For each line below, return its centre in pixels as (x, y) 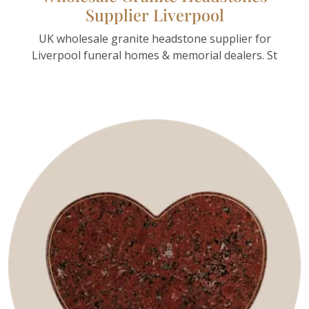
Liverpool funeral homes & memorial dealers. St (154, 55)
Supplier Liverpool (154, 15)
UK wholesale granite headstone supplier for (154, 39)
